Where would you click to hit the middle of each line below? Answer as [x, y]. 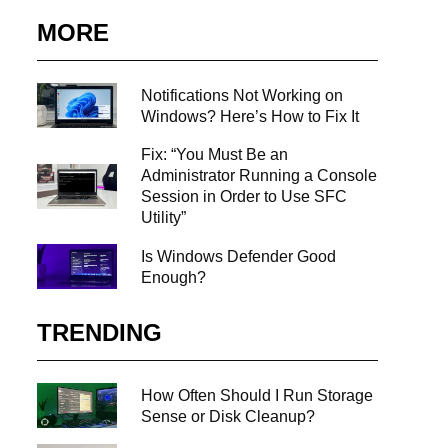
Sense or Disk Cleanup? [227, 416]
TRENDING [99, 333]
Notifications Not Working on [241, 95]
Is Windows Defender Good [238, 256]
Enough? [173, 277]
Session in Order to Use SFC [243, 197]
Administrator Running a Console [258, 176]
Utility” [163, 218]
